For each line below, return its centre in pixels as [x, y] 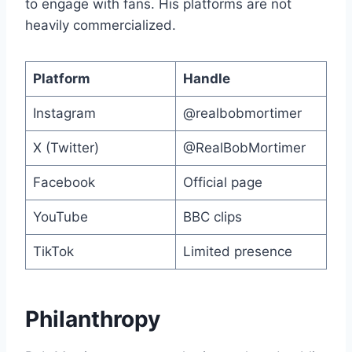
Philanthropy [93, 319]
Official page [222, 182]
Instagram [64, 113]
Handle [206, 78]
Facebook [64, 182]
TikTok [53, 251]
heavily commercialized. [101, 25]
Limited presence [237, 251]
